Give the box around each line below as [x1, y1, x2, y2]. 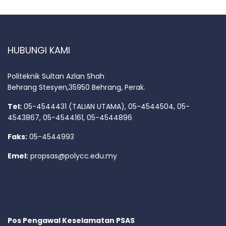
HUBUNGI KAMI [8, 43, 70, 56]
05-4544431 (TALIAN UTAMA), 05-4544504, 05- [22, 101, 190, 111]
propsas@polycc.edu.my [30, 150, 117, 161]
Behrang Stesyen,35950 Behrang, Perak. [8, 82, 145, 92]
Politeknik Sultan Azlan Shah [8, 71, 104, 81]
